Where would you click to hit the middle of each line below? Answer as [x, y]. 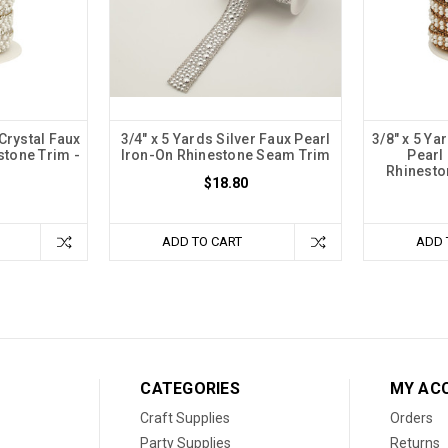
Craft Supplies [185, 417]
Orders [411, 417]
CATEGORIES [190, 388]
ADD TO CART [202, 241]
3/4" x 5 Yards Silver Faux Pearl [225, 138]
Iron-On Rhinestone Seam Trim [225, 154]
